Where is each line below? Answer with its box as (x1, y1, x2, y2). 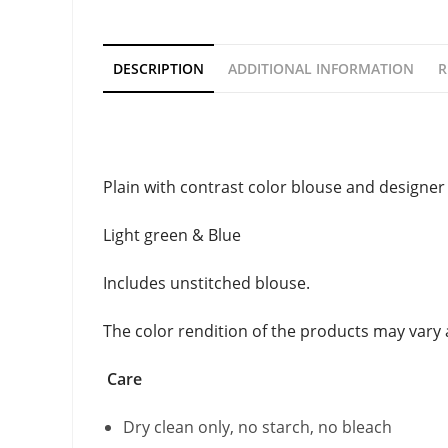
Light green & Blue (103, 224, 241, 247)
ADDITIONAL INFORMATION (228, 59, 414, 79)
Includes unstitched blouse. (103, 272, 310, 295)
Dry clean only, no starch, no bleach (123, 416, 392, 439)
